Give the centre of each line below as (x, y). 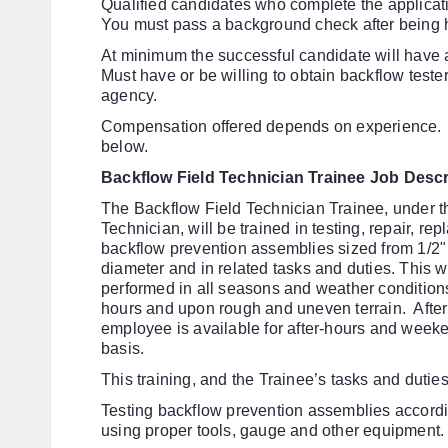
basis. (125, 348)
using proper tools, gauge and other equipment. (273, 430)
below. (125, 146)
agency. (129, 95)
